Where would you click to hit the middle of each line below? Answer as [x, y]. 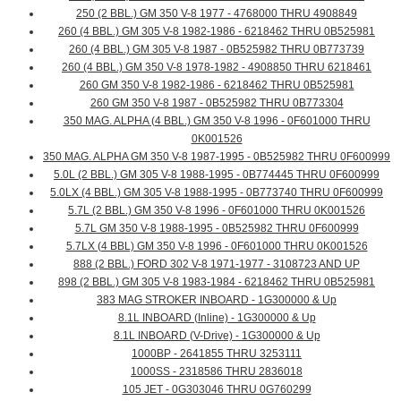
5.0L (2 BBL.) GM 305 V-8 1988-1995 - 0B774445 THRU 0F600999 [217, 175]
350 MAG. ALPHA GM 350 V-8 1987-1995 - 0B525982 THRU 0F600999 [217, 157]
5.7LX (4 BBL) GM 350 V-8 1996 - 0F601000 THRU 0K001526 [217, 247]
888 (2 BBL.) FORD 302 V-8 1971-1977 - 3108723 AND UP [217, 264]
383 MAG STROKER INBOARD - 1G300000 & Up [217, 300]
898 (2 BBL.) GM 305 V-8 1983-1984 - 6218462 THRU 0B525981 [217, 282]
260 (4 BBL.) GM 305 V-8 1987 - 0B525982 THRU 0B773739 [217, 50]
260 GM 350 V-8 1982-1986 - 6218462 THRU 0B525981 [217, 85]
